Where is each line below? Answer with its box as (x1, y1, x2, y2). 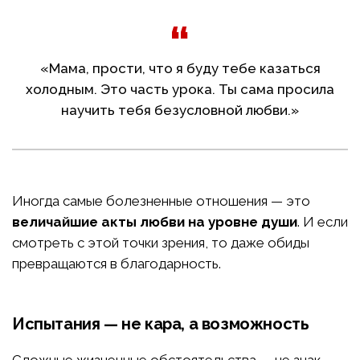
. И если (297, 214, 348, 231)
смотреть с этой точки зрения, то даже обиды (12, 235, 309, 252)
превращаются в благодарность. (12, 256, 221, 272)
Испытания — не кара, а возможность (12, 314, 309, 334)
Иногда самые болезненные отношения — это (12, 193, 310, 210)
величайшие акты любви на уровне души (12, 214, 297, 231)
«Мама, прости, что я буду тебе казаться (39, 60, 321, 77)
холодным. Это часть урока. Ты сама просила (26, 81, 334, 98)
